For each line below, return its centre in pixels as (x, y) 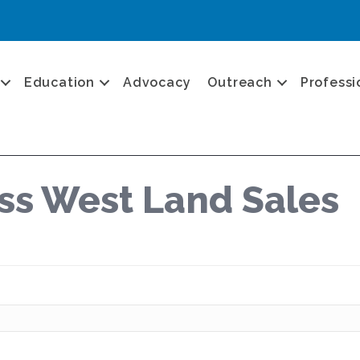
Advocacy (157, 82)
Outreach (240, 82)
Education (59, 82)
